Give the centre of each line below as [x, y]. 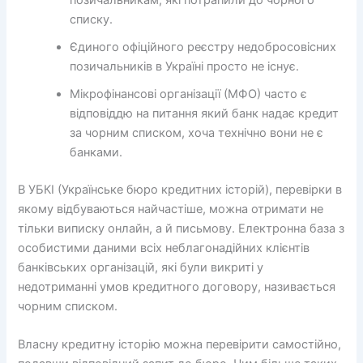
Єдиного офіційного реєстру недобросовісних [203, 47]
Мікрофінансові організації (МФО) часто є [189, 94]
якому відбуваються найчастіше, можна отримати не [171, 209]
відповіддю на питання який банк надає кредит [205, 113]
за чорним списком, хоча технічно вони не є [197, 132]
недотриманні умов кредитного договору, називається [177, 286]
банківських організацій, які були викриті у [141, 267]
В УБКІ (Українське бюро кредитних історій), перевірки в [180, 189]
